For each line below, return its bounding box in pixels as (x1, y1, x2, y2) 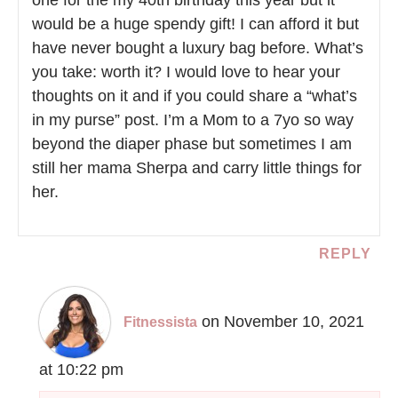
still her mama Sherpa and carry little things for (32, 159, 362, 178)
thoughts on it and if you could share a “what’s (32, 87, 357, 106)
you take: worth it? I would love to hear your (32, 63, 340, 82)
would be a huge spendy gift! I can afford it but (32, 15, 359, 34)
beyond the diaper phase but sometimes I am (32, 135, 352, 154)
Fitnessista (123, 314, 198, 330)
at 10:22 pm (39, 361, 124, 379)
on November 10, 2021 (202, 313, 365, 331)
